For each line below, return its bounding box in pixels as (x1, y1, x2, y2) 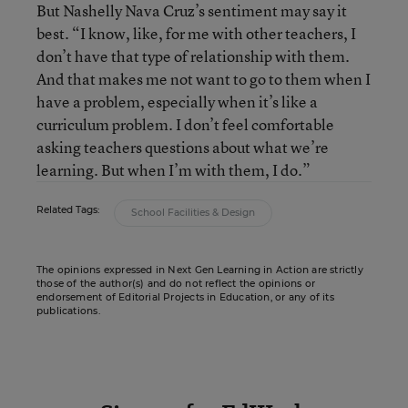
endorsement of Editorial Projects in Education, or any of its (36, 291, 334, 303)
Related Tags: (36, 204, 99, 216)
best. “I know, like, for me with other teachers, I (36, 23, 356, 44)
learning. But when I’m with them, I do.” (36, 159, 311, 180)
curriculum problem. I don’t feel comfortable (36, 114, 334, 135)
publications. (36, 305, 100, 317)
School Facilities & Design (131, 207, 255, 219)
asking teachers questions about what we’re (36, 137, 329, 158)
